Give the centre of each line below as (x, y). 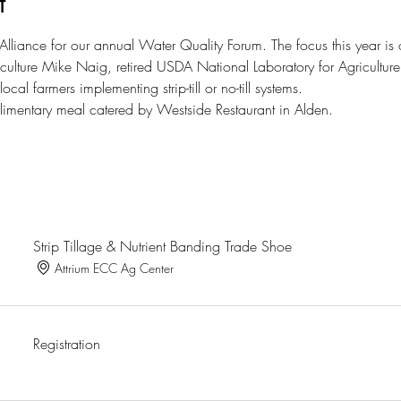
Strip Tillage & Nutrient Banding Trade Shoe (163, 246)
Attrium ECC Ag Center (115, 268)
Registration (67, 344)
